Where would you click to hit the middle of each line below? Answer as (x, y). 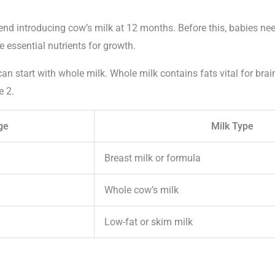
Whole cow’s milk (141, 190)
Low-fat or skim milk (149, 222)
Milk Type (232, 126)
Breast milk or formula (153, 158)
